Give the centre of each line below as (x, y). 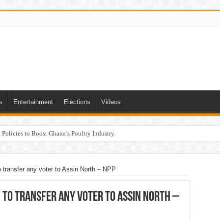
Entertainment (33, 102)
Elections (77, 102)
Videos (111, 102)
